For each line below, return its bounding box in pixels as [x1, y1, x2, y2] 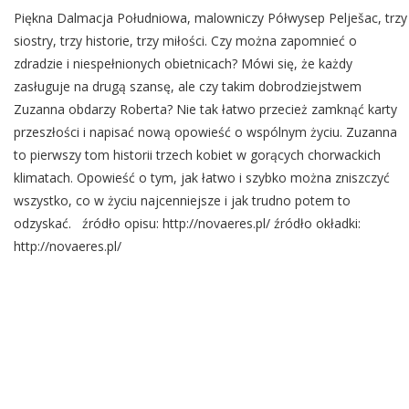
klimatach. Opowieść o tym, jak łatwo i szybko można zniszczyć [14, 169, 390, 186]
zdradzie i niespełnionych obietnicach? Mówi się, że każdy [14, 55, 352, 72]
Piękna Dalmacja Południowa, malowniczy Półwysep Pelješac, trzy [14, 9, 407, 26]
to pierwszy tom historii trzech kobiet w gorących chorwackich [14, 146, 381, 163]
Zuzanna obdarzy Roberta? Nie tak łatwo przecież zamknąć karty [14, 100, 397, 118]
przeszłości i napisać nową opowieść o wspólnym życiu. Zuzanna [14, 123, 397, 141]
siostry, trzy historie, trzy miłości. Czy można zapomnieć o [14, 32, 357, 49]
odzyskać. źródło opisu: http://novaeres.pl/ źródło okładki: [14, 215, 361, 232]
